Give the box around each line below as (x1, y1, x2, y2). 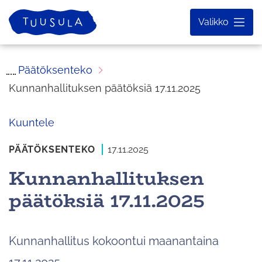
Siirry (8, 2, 32, 15)
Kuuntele (9, 116, 54, 129)
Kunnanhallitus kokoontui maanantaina (9, 233, 219, 248)
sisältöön (8, 21, 53, 33)
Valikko (198, 16, 229, 27)
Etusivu (8, 10, 42, 21)
